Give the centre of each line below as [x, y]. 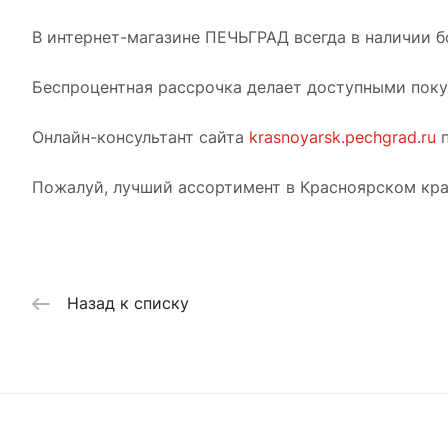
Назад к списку [128, 302]
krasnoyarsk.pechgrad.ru [342, 136]
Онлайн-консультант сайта [140, 136]
